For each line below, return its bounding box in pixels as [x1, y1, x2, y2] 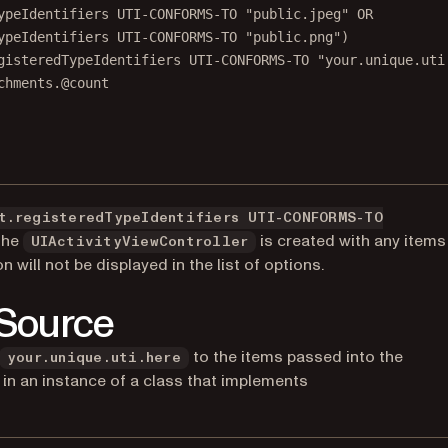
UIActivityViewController [30, 235, 249, 249]
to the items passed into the [188, 346, 403, 368]
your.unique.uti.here [7, 351, 181, 365]
